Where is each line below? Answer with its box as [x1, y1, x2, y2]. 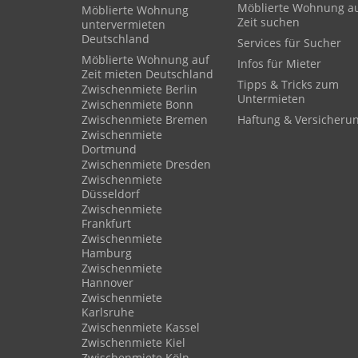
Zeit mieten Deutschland [82, 66, 213, 82]
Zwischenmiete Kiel [82, 335, 185, 350]
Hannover [82, 275, 133, 290]
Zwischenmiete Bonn [82, 97, 193, 112]
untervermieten [82, 17, 165, 32]
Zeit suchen [237, 14, 300, 30]
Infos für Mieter [237, 56, 321, 71]
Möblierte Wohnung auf [82, 52, 209, 67]
